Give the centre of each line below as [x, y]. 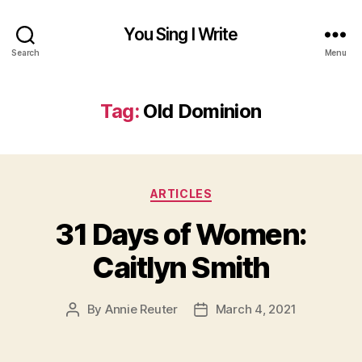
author [90, 327]
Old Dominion [202, 111]
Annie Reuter [141, 309]
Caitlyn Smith [181, 267]
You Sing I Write [181, 34]
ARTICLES [181, 194]
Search [25, 52]
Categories [216, 190]
